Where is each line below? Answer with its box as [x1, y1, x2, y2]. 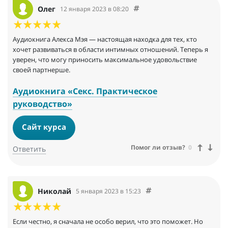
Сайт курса [22, 122, 67, 132]
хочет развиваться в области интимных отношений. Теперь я [13, 44, 208, 54]
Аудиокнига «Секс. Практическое [13, 85, 157, 97]
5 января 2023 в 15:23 [76, 187, 141, 196]
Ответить [13, 144, 46, 154]
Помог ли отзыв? [131, 143, 185, 152]
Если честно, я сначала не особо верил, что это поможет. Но [13, 216, 203, 226]
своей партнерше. [13, 65, 70, 74]
